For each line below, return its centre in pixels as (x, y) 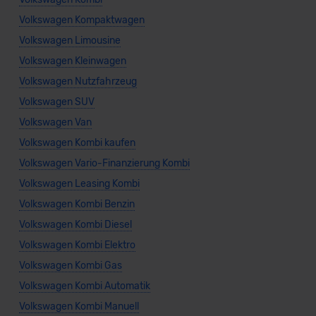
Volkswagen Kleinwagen (72, 61)
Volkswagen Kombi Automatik (84, 286)
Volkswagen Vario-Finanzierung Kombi (104, 164)
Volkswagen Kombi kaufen (77, 143)
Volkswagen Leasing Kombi (79, 184)
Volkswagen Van (55, 123)
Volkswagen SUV (56, 102)
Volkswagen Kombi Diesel (75, 225)
